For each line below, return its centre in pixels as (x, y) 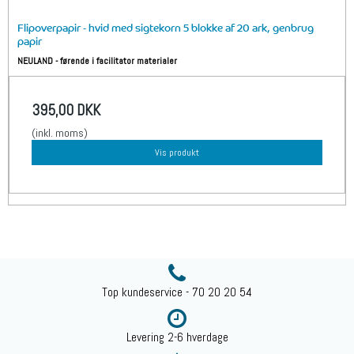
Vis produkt (177, 153)
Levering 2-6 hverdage (177, 337)
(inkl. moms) (60, 133)
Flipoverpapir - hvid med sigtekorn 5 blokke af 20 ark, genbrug (166, 27)
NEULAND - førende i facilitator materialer (98, 61)
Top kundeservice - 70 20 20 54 (177, 293)
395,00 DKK (66, 111)
